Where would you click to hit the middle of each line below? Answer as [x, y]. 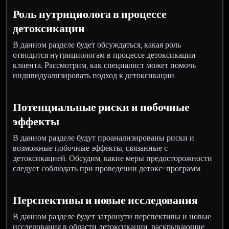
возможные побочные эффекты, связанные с [90, 148]
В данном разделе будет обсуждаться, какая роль [97, 44]
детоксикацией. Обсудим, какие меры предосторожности [113, 158]
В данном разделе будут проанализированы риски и [104, 138]
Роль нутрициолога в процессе [90, 14]
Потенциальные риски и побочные [101, 107]
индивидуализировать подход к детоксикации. [95, 75]
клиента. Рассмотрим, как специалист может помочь [105, 65]
